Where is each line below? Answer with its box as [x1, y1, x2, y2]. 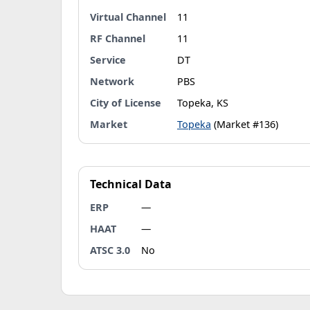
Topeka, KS [177, 96, 228, 109]
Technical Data [90, 176, 172, 192]
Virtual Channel [90, 10, 166, 24]
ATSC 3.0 [90, 244, 130, 257]
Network [90, 75, 134, 88]
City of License [90, 96, 161, 109]
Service [90, 53, 126, 66]
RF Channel [90, 32, 145, 45]
